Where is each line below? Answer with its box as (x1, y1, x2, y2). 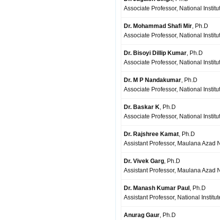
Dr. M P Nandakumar (124, 77, 181, 83)
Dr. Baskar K (124, 104, 160, 110)
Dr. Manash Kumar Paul (124, 185, 190, 192)
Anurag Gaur (124, 212, 160, 219)
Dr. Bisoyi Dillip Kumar (124, 50, 187, 56)
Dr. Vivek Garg (124, 158, 164, 165)
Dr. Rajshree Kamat (124, 131, 179, 137)
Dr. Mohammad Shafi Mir (124, 23, 192, 29)
